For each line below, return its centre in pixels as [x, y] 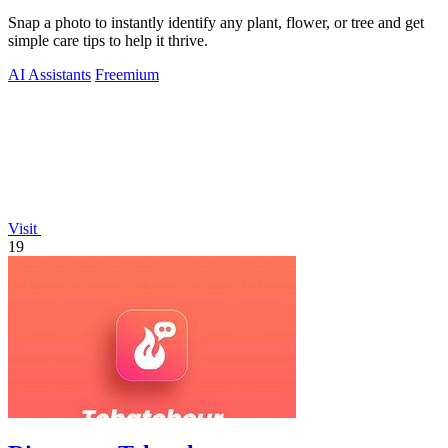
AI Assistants [49, 74]
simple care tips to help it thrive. [108, 40]
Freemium [127, 74]
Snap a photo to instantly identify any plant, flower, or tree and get [216, 22]
